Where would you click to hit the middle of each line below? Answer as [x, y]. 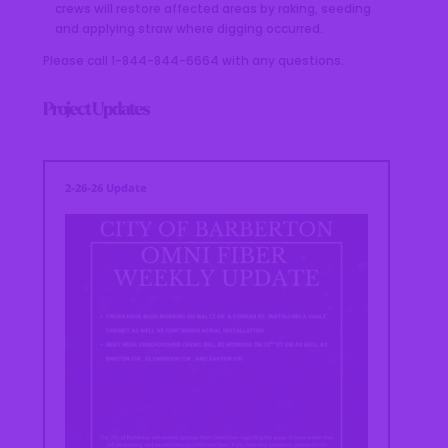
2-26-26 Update [106, 187]
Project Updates [96, 110]
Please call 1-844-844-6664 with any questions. [194, 60]
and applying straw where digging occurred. [189, 28]
